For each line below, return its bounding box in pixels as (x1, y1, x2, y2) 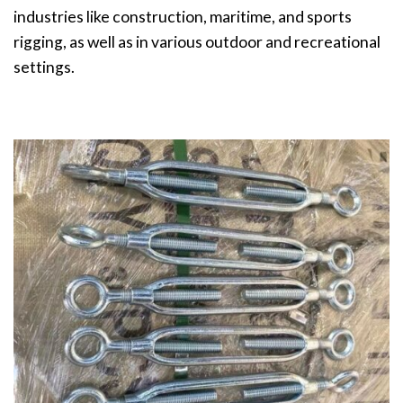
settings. (13, 57, 75, 76)
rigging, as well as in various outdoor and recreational (13, 31, 381, 51)
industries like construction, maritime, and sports (13, 6, 352, 26)
